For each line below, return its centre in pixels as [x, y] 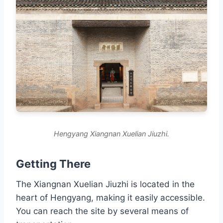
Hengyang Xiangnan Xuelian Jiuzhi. [111, 134]
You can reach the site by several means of [102, 211]
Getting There [53, 164]
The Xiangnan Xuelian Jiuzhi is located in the [105, 184]
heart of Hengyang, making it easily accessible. [111, 198]
